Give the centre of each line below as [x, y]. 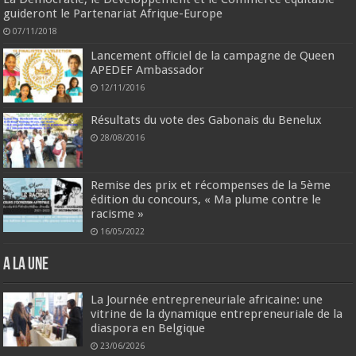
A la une [26, 265]
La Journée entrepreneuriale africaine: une [207, 299]
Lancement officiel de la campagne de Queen [213, 56]
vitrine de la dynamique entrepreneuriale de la [217, 313]
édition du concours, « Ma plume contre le [206, 199]
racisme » [118, 213]
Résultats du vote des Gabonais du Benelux [207, 120]
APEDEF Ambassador [148, 70]
